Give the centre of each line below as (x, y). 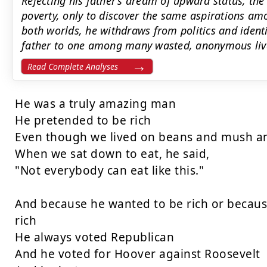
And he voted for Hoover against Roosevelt (138, 254)
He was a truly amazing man (95, 104)
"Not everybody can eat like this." (109, 170)
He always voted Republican (94, 237)
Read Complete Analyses (73, 66)
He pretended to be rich (83, 120)
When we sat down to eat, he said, (112, 154)
